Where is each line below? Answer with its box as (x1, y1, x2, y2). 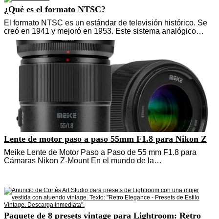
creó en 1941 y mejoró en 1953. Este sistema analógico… (4, 26, 204, 35)
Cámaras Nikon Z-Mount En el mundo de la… (4, 156, 162, 165)
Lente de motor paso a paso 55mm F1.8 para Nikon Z (4, 133, 207, 144)
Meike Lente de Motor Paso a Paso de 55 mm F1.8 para (4, 148, 197, 156)
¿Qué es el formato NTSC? (4, 4, 106, 14)
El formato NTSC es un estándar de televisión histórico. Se (4, 18, 207, 27)
